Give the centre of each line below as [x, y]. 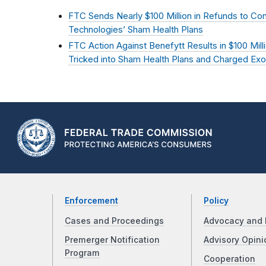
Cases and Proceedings [114, 221]
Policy [216, 200]
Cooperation [229, 259]
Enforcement [91, 200]
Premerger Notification [112, 240]
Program [82, 253]
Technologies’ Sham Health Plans [136, 29]
